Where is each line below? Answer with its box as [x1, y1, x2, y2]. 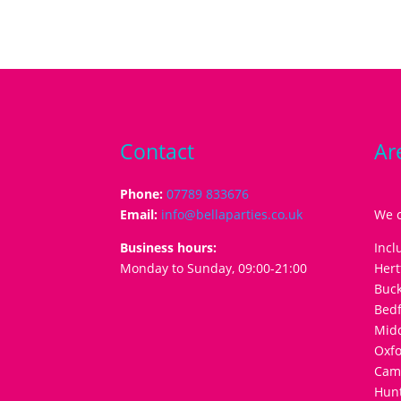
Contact [120, 136, 195, 166]
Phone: [120, 184, 167, 202]
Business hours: [120, 238, 218, 256]
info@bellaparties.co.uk [161, 205, 303, 223]
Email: [120, 205, 162, 223]
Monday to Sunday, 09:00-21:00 [120, 259, 308, 277]
